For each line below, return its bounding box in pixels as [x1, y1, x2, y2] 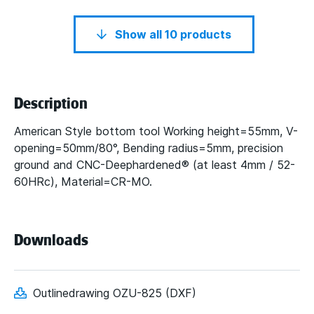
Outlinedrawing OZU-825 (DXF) [33, 286, 196, 300]
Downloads [14, 231, 88, 250]
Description [14, 94, 88, 114]
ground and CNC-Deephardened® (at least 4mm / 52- [14, 158, 295, 172]
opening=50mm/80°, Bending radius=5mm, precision [14, 141, 283, 155]
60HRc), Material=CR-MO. [14, 175, 152, 189]
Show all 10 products [180, 27, 231, 41]
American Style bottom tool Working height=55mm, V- [14, 124, 298, 138]
